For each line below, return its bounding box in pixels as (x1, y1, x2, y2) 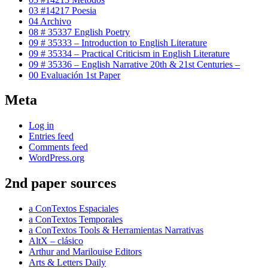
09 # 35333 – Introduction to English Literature (29, 37, 207, 48)
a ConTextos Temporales (29, 214, 123, 225)
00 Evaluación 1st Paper (29, 69, 120, 80)
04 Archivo (29, 16, 71, 26)
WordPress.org (29, 153, 84, 163)
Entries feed (29, 131, 74, 142)
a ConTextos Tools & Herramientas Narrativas (29, 225, 203, 236)
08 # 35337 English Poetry (29, 26, 130, 37)
